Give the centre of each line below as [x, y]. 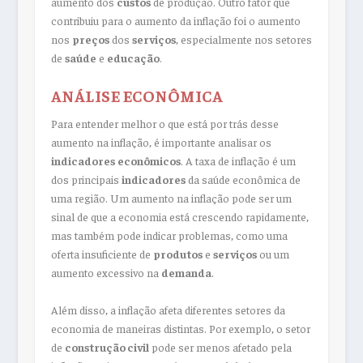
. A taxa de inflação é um [238, 161]
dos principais [86, 179]
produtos [177, 254]
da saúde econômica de [243, 179]
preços [90, 38]
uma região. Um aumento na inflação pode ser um [171, 198]
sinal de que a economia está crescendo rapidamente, [179, 217]
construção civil [107, 346]
